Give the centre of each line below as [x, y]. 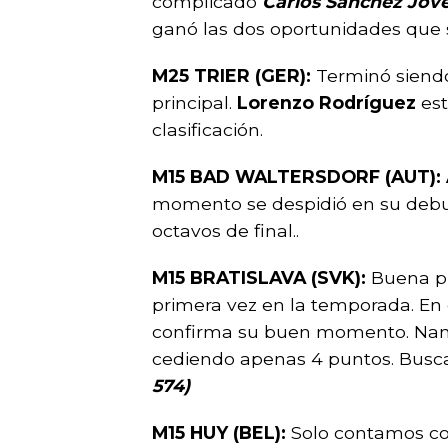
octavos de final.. [225, 230]
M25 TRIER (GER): [234, 75]
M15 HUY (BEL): [221, 432]
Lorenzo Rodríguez [329, 102]
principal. [194, 102]
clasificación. [207, 129]
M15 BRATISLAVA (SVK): [261, 277]
